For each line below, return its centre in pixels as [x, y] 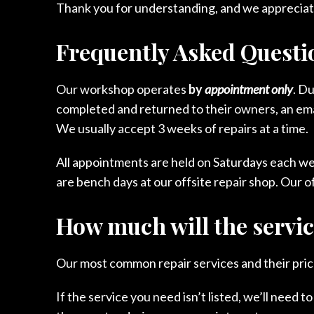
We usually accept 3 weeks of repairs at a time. [182, 128]
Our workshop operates [122, 89]
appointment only [249, 89]
